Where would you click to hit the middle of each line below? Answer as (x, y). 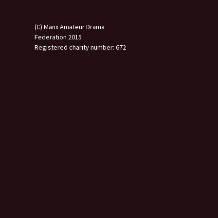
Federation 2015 (58, 37)
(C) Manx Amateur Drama (70, 27)
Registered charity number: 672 (80, 47)
